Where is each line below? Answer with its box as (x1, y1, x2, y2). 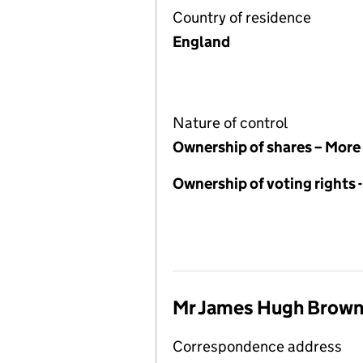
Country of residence (173, 8, 311, 27)
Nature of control (173, 113, 288, 132)
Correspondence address (173, 337, 342, 356)
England (173, 32, 230, 51)
